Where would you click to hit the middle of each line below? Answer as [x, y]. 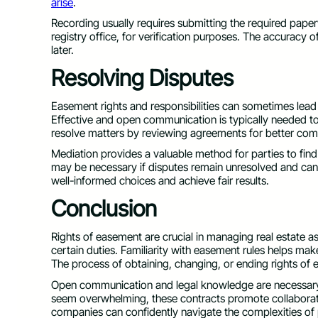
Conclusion [104, 209]
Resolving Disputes [142, 78]
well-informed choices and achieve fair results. [160, 181]
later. [64, 50]
